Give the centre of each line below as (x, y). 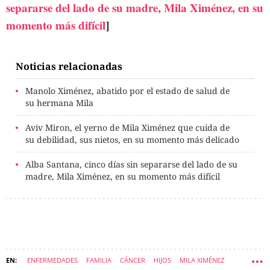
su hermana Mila (59, 103)
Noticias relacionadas (69, 67)
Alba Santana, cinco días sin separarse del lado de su (131, 165)
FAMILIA (99, 260)
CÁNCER (133, 260)
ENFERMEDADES (52, 260)
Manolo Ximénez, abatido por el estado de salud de (127, 91)
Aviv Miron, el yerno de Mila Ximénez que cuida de (127, 128)
